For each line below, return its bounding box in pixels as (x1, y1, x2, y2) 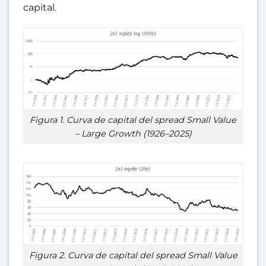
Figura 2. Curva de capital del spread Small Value (28, 250, 237, 261)
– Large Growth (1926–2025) (74, 128, 192, 139)
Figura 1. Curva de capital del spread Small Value (30, 114, 236, 125)
